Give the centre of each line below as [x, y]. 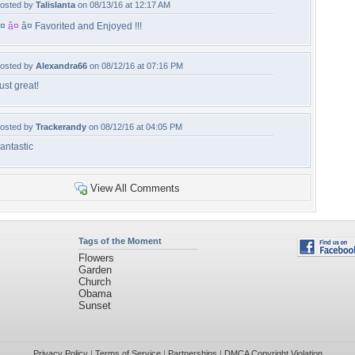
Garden [95, 270]
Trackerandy [61, 127]
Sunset [94, 305]
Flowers [96, 258]
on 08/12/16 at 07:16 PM [135, 66]
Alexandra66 [61, 66]
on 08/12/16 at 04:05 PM [134, 127]
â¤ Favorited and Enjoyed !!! [80, 26]
